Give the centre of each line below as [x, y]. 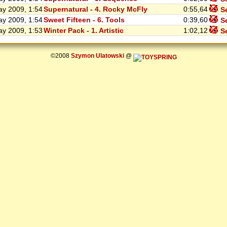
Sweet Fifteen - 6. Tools [84, 20]
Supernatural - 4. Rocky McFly [96, 9]
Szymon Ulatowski [97, 56]
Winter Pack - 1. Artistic [84, 31]
